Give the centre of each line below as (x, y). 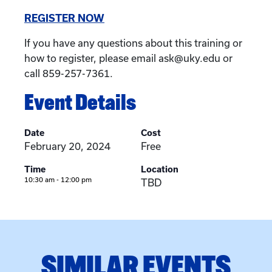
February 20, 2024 (67, 146)
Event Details (80, 102)
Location (160, 169)
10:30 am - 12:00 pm (58, 179)
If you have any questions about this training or (133, 43)
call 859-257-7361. (69, 73)
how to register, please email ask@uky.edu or (128, 58)
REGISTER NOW (64, 18)
